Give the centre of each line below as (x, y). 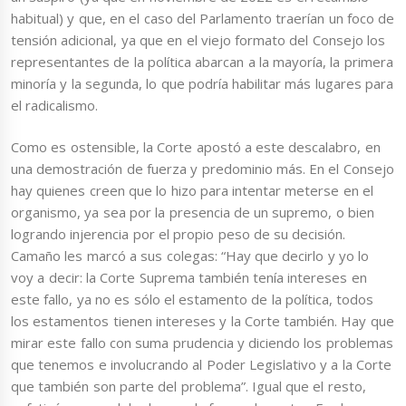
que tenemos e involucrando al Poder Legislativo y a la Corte (201, 365)
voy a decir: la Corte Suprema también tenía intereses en (189, 278)
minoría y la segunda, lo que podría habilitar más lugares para (202, 83)
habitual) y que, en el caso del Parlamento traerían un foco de (203, 18)
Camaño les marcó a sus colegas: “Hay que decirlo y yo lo (190, 256)
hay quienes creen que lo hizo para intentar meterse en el (192, 191)
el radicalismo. (55, 105)
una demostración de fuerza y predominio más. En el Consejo (203, 169)
